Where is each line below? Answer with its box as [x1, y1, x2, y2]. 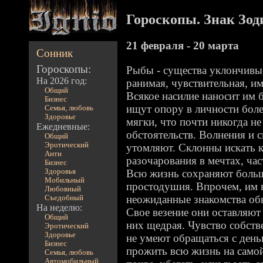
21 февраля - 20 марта [126, 39, 239, 52]
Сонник [36, 47, 73, 59]
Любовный [44, 185, 81, 193]
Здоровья [44, 167, 76, 176]
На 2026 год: [36, 76, 87, 86]
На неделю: [36, 203, 83, 213]
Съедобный [44, 194, 83, 202]
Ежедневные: [36, 122, 90, 131]
